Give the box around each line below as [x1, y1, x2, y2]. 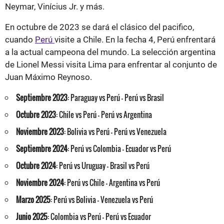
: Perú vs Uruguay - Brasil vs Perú [56, 159, 149, 171]
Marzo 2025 [16, 193, 50, 205]
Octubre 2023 [16, 108, 56, 120]
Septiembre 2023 [16, 91, 67, 103]
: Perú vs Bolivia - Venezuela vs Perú [50, 193, 153, 205]
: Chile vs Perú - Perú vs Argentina [56, 108, 152, 120]
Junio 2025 [16, 210, 47, 222]
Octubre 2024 [16, 159, 56, 171]
